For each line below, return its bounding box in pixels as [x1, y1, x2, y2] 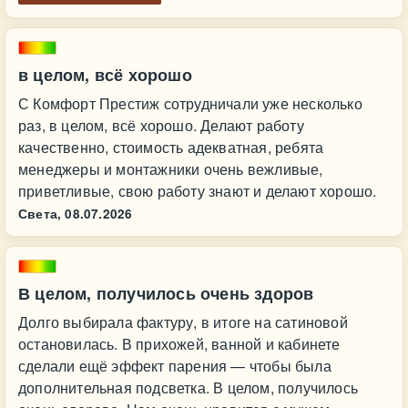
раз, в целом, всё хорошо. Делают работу [18, 115, 304, 136]
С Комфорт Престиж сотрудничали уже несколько [18, 93, 362, 114]
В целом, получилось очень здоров [18, 281, 314, 305]
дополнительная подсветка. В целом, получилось [18, 377, 358, 398]
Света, [18, 205, 62, 222]
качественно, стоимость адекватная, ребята [18, 137, 324, 158]
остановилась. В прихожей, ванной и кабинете [18, 333, 341, 354]
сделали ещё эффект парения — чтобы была [18, 355, 331, 376]
